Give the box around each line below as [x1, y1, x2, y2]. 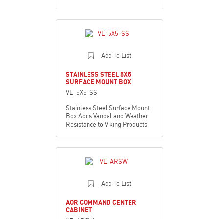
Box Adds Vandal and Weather [66, 111, 148, 120]
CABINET [66, 205, 92, 214]
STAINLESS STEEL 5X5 [66, 70, 131, 78]
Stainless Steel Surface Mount [66, 103, 150, 111]
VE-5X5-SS [66, 88, 97, 96]
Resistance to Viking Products [66, 120, 147, 128]
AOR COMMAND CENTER [66, 198, 136, 206]
